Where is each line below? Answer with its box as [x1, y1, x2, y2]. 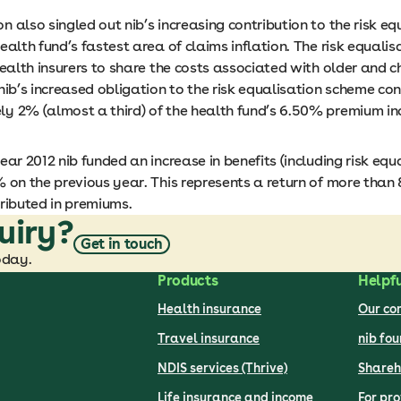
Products [158, 272, 218, 289]
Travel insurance [158, 331, 260, 346]
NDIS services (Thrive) [158, 361, 287, 375]
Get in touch [80, 235, 164, 252]
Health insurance [158, 302, 261, 316]
